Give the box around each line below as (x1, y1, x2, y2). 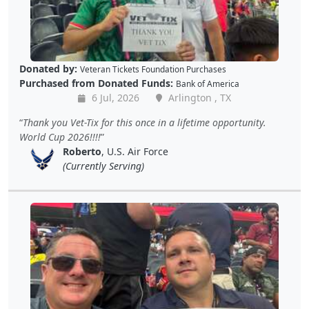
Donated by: (19, 62, 77, 76)
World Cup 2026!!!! (19, 130, 101, 144)
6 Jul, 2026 (89, 91, 139, 105)
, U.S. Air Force (101, 145, 168, 159)
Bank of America (176, 78, 239, 90)
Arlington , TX (166, 91, 231, 105)
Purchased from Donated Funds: (19, 77, 173, 90)
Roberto (63, 145, 101, 159)
